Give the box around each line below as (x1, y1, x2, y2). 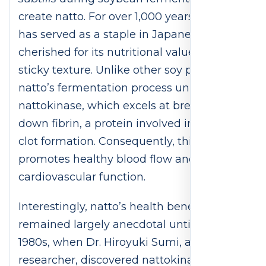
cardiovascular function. (18, 170, 148, 184)
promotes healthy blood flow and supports (18, 153, 246, 166)
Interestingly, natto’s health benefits (18, 200, 210, 214)
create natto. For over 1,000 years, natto (18, 10, 227, 24)
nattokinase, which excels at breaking (18, 99, 221, 113)
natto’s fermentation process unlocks (18, 81, 217, 95)
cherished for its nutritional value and (18, 46, 218, 59)
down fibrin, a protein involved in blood (18, 117, 227, 131)
